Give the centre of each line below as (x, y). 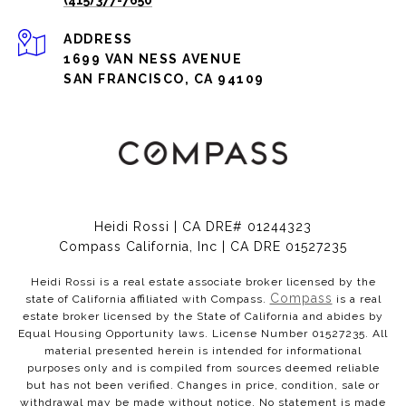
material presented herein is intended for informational (203, 351)
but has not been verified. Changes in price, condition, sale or (203, 385)
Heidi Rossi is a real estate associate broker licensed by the (203, 282)
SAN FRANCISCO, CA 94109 (164, 79)
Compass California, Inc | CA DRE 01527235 (203, 246)
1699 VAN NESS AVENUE (153, 59)
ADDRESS (98, 39)
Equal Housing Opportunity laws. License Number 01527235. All (203, 333)
